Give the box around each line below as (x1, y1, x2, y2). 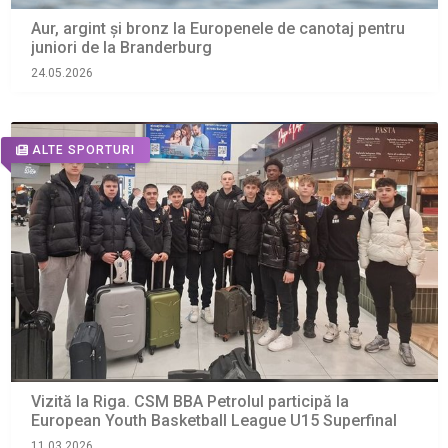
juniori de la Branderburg (30, 37, 212, 57)
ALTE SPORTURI (31, 143, 135, 158)
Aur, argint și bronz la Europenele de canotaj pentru (30, 18, 405, 38)
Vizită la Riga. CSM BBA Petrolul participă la (30, 391, 349, 411)
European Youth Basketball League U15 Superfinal (30, 410, 397, 430)
